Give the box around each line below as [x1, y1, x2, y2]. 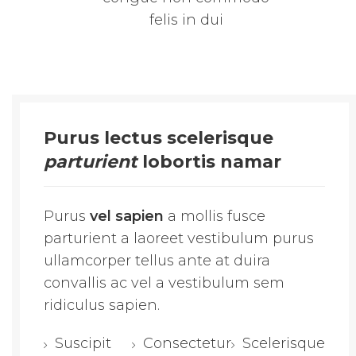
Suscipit [55, 335, 111, 353]
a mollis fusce [164, 207, 265, 226]
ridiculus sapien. [44, 296, 160, 315]
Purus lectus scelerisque [44, 127, 273, 149]
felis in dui [149, 11, 223, 29]
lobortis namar [137, 151, 281, 173]
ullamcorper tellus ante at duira [44, 252, 270, 270]
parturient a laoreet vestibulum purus [44, 230, 314, 248]
